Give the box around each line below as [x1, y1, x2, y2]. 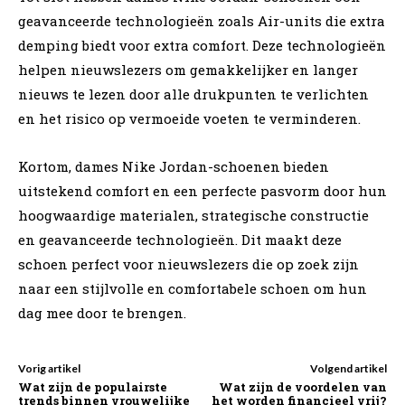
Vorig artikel [18, 361, 80, 375]
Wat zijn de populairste [18, 378, 167, 395]
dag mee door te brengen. [18, 303, 186, 322]
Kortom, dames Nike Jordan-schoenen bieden [18, 156, 329, 175]
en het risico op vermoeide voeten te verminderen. [18, 108, 361, 127]
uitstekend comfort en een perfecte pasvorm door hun [18, 181, 387, 200]
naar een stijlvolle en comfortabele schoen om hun [18, 278, 367, 297]
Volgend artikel [309, 361, 387, 375]
